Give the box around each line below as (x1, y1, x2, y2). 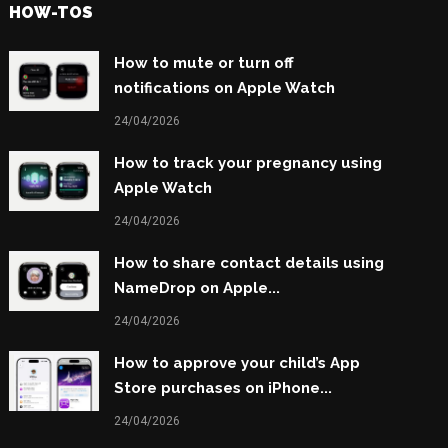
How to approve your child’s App (113, 354, 360, 373)
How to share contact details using (113, 254, 384, 273)
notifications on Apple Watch (113, 79, 335, 98)
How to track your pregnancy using (113, 154, 382, 173)
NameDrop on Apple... (113, 279, 280, 298)
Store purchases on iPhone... (113, 379, 332, 398)
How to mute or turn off (113, 54, 294, 73)
